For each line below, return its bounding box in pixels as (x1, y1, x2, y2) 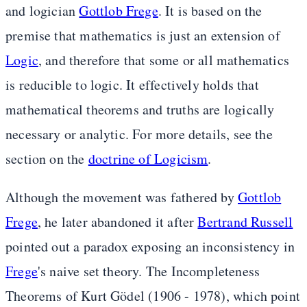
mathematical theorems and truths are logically (5, 100, 275, 119)
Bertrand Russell (197, 212, 293, 232)
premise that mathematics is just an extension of (5, 26, 280, 45)
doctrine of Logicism (88, 149, 208, 169)
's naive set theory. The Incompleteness (37, 262, 260, 281)
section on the (5, 149, 88, 169)
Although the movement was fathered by (5, 188, 238, 207)
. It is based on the (158, 1, 262, 21)
